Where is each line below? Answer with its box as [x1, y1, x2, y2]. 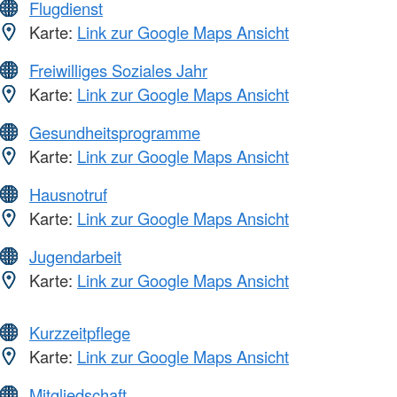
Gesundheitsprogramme [29, 121, 200, 144]
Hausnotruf [29, 183, 107, 206]
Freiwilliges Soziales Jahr [29, 58, 207, 82]
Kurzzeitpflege [29, 321, 130, 345]
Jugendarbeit [29, 245, 121, 269]
